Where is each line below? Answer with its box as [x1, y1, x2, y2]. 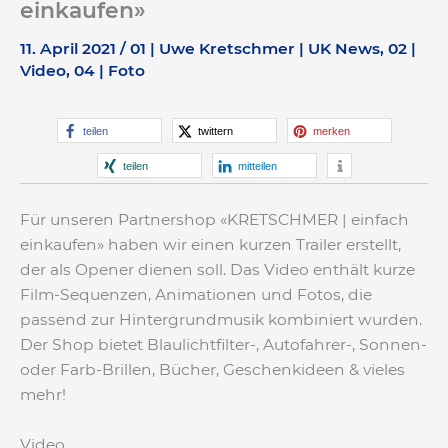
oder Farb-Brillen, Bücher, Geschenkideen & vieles [20, 359, 405, 379]
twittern [197, 124, 233, 137]
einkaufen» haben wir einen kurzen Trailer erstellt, [20, 234, 401, 254]
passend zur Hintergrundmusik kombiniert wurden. [20, 309, 422, 329]
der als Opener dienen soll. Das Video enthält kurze [20, 259, 415, 279]
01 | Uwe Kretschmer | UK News [130, 38, 380, 58]
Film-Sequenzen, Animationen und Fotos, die [20, 284, 372, 304]
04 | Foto [74, 60, 145, 80]
